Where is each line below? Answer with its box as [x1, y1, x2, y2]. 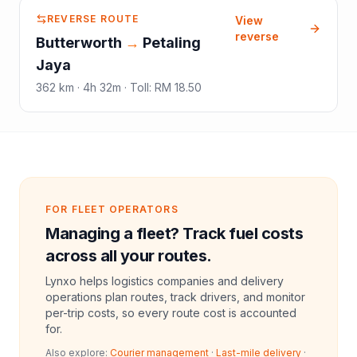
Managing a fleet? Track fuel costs [45, 223, 303, 243]
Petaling [143, 33, 201, 51]
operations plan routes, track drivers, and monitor [45, 289, 305, 304]
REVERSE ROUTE [47, 12, 139, 25]
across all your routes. [45, 245, 212, 265]
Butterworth [36, 33, 122, 51]
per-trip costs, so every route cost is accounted [45, 305, 296, 320]
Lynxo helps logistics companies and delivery [45, 273, 284, 288]
